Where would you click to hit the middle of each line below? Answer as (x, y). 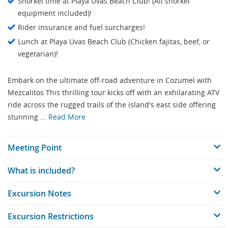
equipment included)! (55, 13)
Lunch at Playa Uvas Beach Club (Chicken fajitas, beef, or (114, 42)
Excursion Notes (39, 194)
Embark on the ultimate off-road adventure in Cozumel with (110, 80)
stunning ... (28, 117)
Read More (67, 117)
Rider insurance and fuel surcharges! (81, 27)
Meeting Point (35, 148)
